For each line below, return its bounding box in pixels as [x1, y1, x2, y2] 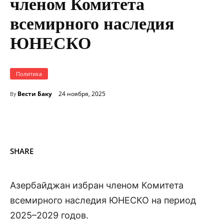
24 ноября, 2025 [58, 89, 105, 98]
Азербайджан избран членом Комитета [10, 179, 183, 190]
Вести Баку [17, 89, 52, 98]
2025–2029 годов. [10, 209, 88, 220]
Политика [16, 69, 42, 77]
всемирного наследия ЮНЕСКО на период [10, 194, 196, 205]
